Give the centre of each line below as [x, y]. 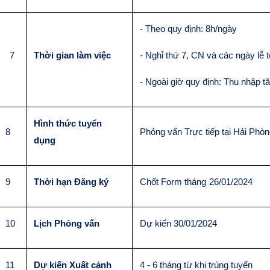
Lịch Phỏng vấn [67, 223]
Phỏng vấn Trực [171, 132]
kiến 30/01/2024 [185, 223]
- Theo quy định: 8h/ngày [188, 29]
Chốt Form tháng [173, 182]
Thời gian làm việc [72, 55]
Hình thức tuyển [68, 123]
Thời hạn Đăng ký [71, 182]
